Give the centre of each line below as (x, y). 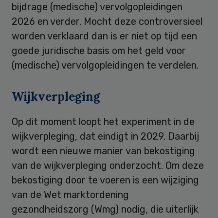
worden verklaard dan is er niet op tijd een (104, 36)
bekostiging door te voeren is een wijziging (105, 180)
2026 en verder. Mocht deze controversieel (107, 21)
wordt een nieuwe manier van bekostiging (103, 151)
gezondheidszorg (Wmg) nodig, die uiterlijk (105, 209)
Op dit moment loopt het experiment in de (103, 121)
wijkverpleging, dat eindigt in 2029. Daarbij (105, 136)
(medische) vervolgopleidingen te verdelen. (108, 65)
